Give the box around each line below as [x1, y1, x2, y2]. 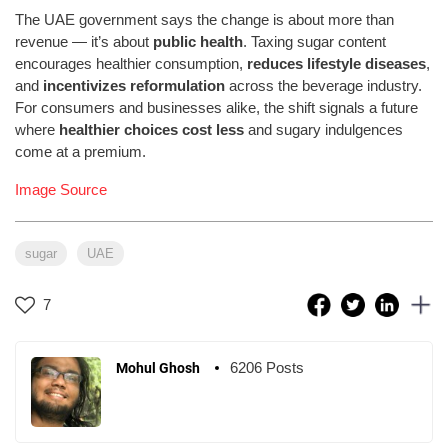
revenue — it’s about [15, 32, 153, 50]
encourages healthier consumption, [15, 54, 247, 72]
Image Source [15, 180, 107, 198]
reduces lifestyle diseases [247, 54, 426, 72]
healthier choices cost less [59, 120, 244, 138]
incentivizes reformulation [43, 76, 225, 94]
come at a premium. [15, 142, 146, 160]
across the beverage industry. [225, 76, 422, 94]
